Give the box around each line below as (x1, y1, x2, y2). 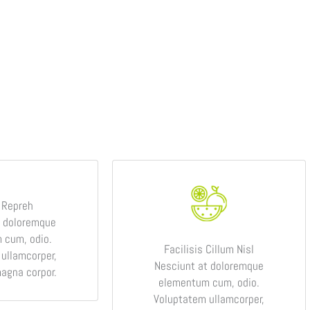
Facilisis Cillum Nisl (164, 241, 254, 257)
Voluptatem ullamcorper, (154, 291, 264, 307)
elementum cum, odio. (158, 274, 259, 290)
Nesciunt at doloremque (154, 257, 264, 273)
